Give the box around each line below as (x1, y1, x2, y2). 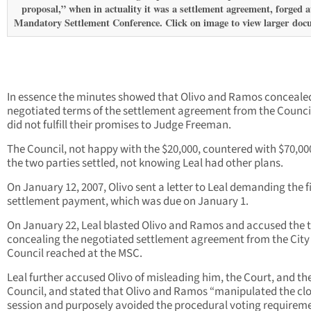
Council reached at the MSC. (7, 245, 142, 262)
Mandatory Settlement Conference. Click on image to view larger (14, 15, 292, 31)
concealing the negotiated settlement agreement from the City (7, 231, 310, 249)
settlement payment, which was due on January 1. (7, 193, 249, 210)
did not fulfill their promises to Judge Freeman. (7, 117, 231, 134)
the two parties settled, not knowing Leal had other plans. (7, 155, 283, 172)
